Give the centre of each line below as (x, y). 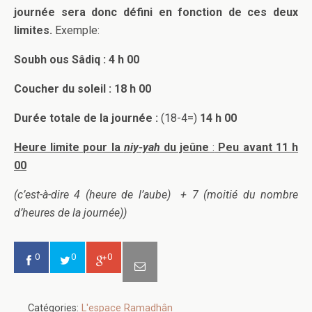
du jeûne (185, 147)
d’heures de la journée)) (70, 212)
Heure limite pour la (69, 147)
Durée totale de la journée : (87, 118)
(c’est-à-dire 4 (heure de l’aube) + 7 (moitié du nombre (156, 194)
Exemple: (76, 30)
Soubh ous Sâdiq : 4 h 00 (77, 59)
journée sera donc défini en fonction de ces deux (156, 12)
